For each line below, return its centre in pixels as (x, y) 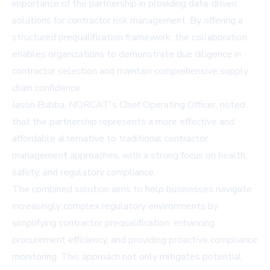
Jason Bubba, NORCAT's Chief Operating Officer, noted (129, 105)
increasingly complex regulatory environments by (115, 206)
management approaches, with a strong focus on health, (130, 155)
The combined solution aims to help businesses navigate (132, 189)
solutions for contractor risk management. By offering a (127, 20)
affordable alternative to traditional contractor (110, 138)
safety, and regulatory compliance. (84, 172)
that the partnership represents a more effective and (123, 121)
